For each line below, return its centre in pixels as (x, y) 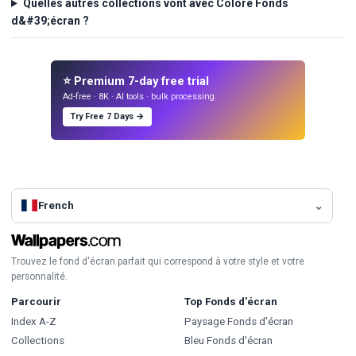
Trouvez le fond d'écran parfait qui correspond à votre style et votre (158, 261)
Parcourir (36, 301)
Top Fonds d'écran (230, 301)
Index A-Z (34, 321)
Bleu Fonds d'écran (228, 341)
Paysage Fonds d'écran (238, 321)
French (56, 206)
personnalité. (39, 276)
